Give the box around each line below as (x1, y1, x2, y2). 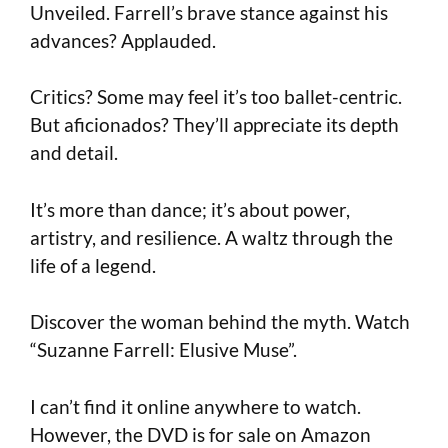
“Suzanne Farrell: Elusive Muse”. (30, 338, 297, 362)
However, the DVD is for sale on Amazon (30, 422, 371, 446)
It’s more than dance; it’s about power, (30, 197, 350, 221)
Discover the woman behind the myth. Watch (30, 310, 410, 334)
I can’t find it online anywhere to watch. (30, 394, 361, 418)
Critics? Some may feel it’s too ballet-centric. (30, 85, 402, 109)
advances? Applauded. (30, 28, 216, 52)
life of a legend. (30, 253, 156, 277)
